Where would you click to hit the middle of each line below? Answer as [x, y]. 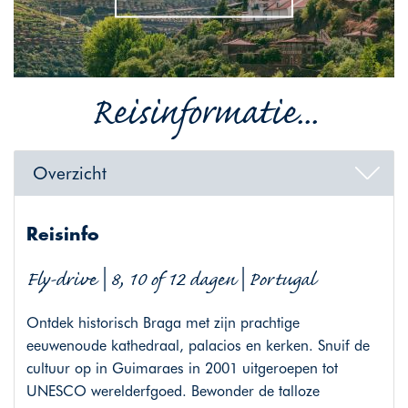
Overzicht [70, 173]
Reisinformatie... [204, 113]
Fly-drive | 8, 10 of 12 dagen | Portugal [170, 280]
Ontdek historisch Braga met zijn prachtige [163, 323]
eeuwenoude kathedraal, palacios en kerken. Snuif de [198, 346]
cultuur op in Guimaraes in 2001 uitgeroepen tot [182, 369]
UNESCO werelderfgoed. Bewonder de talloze [173, 392]
